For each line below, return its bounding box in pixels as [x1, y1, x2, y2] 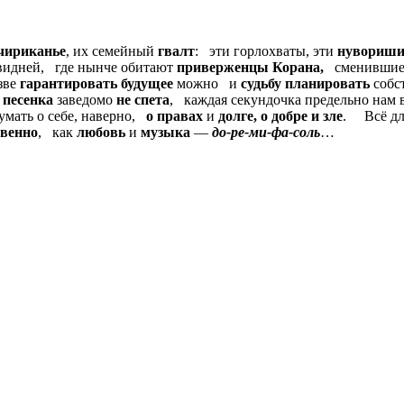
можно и [173, 76, 237, 92]
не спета [113, 92, 170, 108]
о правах [142, 108, 203, 124]
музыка [137, 124, 190, 141]
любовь [77, 124, 125, 141]
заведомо [53, 92, 113, 108]
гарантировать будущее [20, 76, 173, 92]
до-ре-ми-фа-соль [212, 124, 320, 141]
